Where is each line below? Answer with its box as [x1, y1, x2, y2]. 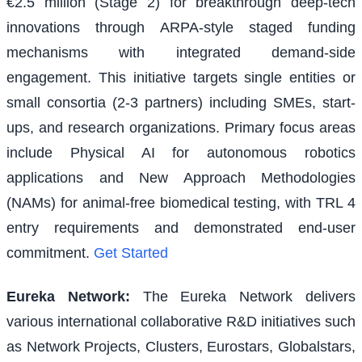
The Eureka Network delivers [142, 288, 356, 305]
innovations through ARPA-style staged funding [6, 19, 356, 36]
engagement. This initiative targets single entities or [6, 69, 356, 86]
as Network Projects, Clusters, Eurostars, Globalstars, [6, 338, 356, 355]
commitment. [6, 245, 90, 262]
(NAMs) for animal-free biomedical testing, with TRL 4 [6, 195, 356, 212]
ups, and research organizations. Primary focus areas [6, 120, 356, 137]
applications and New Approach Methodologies [6, 170, 356, 187]
